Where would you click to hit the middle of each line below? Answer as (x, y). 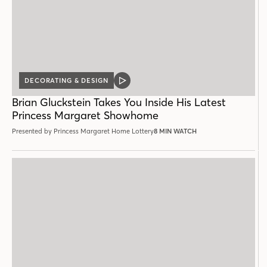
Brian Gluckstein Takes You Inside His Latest (119, 103)
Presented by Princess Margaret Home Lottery (83, 131)
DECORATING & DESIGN (66, 81)
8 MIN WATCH (175, 131)
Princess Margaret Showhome (85, 116)
